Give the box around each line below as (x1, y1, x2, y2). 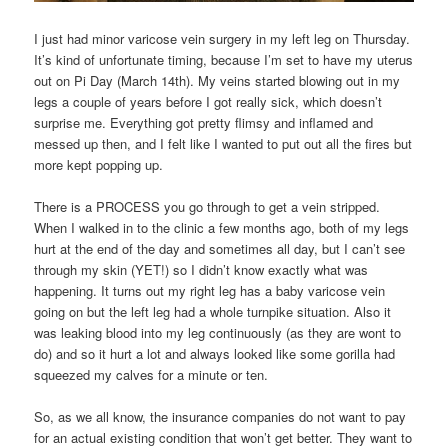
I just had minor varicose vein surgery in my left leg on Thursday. (34, 28, 411, 48)
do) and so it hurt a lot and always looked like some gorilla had (34, 343, 396, 363)
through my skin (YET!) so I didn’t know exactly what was (34, 259, 369, 279)
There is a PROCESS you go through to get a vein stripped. (34, 196, 381, 216)
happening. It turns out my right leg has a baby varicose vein (34, 280, 386, 300)
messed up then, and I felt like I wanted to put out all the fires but (34, 133, 413, 153)
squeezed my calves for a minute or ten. (34, 364, 269, 384)
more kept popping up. (34, 154, 164, 174)
